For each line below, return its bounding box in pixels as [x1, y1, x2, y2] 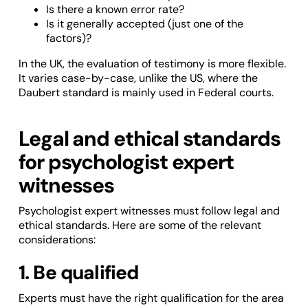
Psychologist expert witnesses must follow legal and [18, 203, 280, 219]
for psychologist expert [18, 148, 234, 176]
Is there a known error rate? [45, 2, 184, 17]
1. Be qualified [18, 260, 139, 286]
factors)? [45, 31, 91, 46]
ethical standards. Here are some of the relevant [18, 218, 261, 233]
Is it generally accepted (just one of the [45, 16, 243, 32]
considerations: [18, 232, 96, 247]
